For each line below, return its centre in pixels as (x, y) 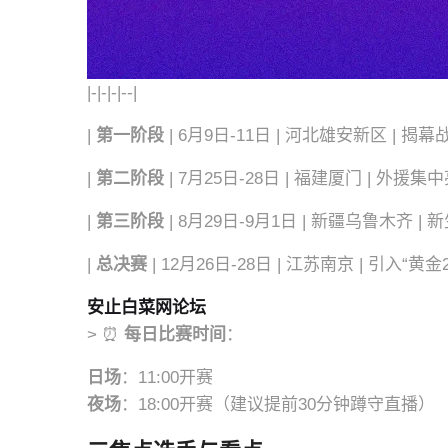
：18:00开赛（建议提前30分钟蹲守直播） (278, 404)
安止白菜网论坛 (146, 307)
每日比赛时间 (175, 334)
